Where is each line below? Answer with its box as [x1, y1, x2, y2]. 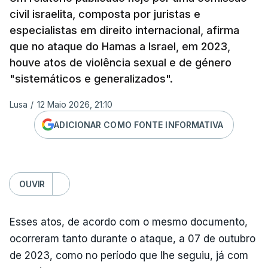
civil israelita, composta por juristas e [10, 8, 200, 20]
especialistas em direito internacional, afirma [10, 24, 239, 36]
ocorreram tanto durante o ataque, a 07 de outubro [10, 233, 255, 245]
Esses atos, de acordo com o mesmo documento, [10, 216, 248, 228]
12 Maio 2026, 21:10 [36, 99, 113, 109]
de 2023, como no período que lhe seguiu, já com [10, 249, 248, 261]
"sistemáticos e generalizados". [10, 72, 173, 85]
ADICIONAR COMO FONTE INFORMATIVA [54, 119, 224, 130]
